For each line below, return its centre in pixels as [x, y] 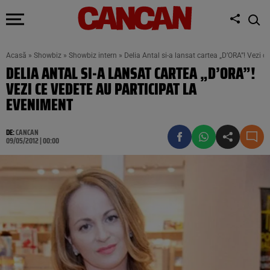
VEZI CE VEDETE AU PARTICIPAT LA [101, 89]
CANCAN [27, 132]
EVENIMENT [39, 105]
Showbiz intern [93, 55]
